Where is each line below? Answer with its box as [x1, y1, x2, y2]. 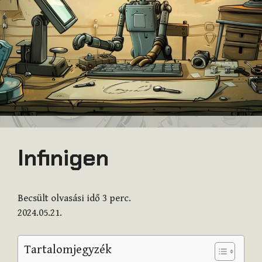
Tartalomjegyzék [24, 242, 112, 257]
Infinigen [18, 143, 109, 173]
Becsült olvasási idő [18, 192, 100, 204]
